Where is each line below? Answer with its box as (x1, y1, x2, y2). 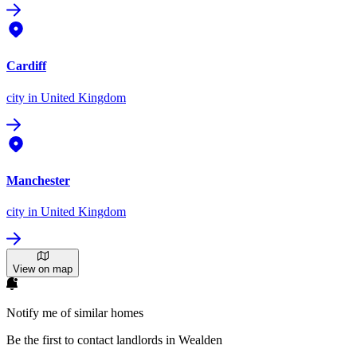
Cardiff (6, 59, 46, 73)
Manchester (6, 173, 70, 187)
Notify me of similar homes (6, 306, 143, 320)
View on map (13, 263, 73, 276)
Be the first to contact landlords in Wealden (6, 333, 222, 347)
